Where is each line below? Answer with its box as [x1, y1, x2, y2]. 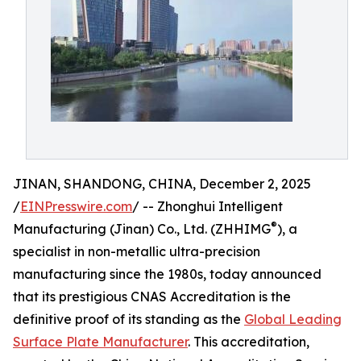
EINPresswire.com [20, 198, 132, 214]
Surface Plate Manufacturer [13, 334, 188, 350]
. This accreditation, [188, 334, 309, 350]
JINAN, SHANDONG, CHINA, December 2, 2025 [13, 176, 311, 192]
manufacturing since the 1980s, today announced [13, 266, 322, 282]
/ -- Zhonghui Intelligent [132, 198, 283, 214]
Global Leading [244, 311, 342, 327]
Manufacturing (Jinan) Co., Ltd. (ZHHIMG [13, 221, 271, 237]
